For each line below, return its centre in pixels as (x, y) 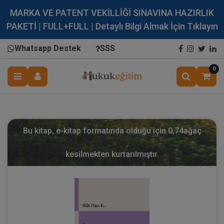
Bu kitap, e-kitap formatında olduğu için (95, 131)
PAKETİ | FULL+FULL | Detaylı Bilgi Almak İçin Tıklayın (112, 26)
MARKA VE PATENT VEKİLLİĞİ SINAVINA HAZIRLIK (112, 13)
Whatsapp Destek (48, 48)
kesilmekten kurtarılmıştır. (112, 154)
